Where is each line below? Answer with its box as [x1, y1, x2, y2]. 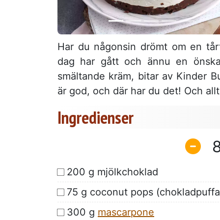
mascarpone [98, 206, 154, 218]
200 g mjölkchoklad [67, 165, 158, 178]
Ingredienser [57, 106, 134, 129]
